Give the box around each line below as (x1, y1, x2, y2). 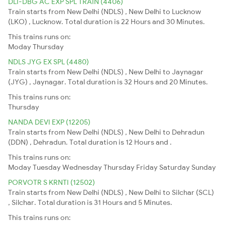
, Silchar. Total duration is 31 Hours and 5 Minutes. (8, 197, 172, 207)
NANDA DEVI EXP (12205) (8, 117, 90, 127)
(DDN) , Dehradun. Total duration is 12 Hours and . (8, 137, 172, 147)
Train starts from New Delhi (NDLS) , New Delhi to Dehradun (8, 127, 204, 137)
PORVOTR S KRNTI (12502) (8, 177, 95, 187)
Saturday (159, 162, 190, 172)
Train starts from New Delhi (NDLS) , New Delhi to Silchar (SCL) (8, 187, 214, 197)
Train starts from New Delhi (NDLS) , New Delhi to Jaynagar (8, 67, 203, 76)
